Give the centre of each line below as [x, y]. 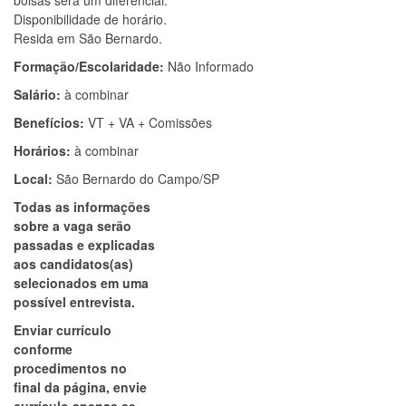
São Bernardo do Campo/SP [138, 179]
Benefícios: [51, 122]
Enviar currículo [63, 330]
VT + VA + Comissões [150, 122]
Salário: [39, 94]
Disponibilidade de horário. [90, 19]
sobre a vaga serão [72, 226]
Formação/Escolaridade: [91, 66]
